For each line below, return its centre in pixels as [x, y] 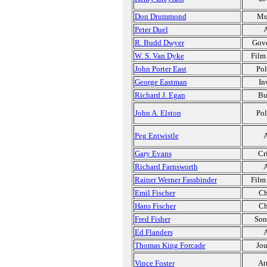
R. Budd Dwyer [159, 43]
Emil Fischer [155, 193]
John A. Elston [158, 113]
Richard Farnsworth [166, 167]
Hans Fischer [155, 206]
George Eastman [161, 82]
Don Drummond [160, 16]
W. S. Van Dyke [159, 56]
